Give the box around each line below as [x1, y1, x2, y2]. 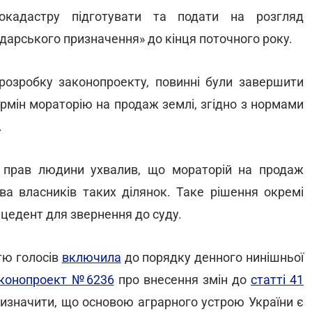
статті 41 [250, 272, 304, 287]
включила [61, 250, 121, 265]
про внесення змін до [114, 272, 251, 287]
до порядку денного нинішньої [120, 250, 304, 265]
